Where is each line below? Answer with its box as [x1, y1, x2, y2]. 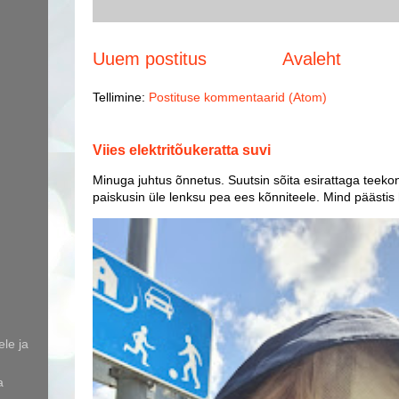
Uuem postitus [93, 49, 207, 69]
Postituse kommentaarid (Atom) [149, 89, 327, 104]
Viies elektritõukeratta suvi [93, 141, 271, 158]
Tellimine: [93, 89, 149, 104]
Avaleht [281, 49, 341, 69]
